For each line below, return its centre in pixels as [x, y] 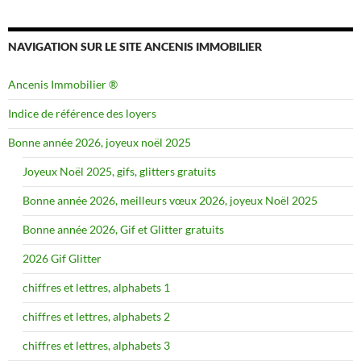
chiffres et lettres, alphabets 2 [96, 317]
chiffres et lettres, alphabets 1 [96, 288]
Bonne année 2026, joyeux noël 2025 [100, 143]
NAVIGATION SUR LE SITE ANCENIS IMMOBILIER [135, 47]
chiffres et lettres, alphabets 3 [96, 346]
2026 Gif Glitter [62, 259]
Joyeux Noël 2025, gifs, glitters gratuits [119, 172]
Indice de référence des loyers [82, 114]
